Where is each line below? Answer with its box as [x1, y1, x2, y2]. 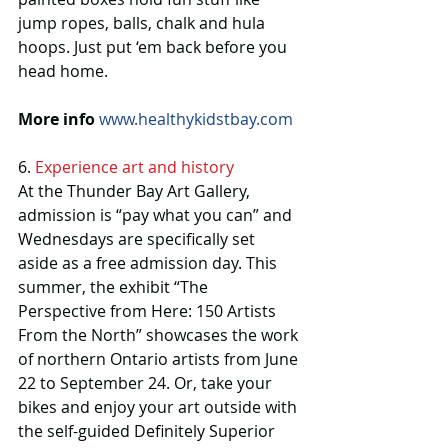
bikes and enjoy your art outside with [18, 396, 301, 419]
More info [18, 108, 95, 131]
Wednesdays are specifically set [18, 228, 259, 251]
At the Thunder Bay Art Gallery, [18, 180, 254, 203]
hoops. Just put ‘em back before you [18, 36, 291, 59]
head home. [18, 60, 108, 83]
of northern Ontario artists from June [18, 348, 302, 371]
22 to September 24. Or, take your [18, 372, 276, 395]
